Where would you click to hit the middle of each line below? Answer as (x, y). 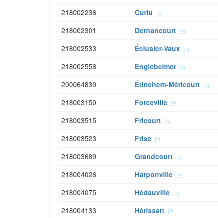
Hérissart (152, 210)
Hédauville (154, 192)
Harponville (156, 174)
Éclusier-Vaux (159, 48)
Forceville (153, 102)
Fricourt (150, 120)
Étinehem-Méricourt (169, 84)
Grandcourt (156, 156)
